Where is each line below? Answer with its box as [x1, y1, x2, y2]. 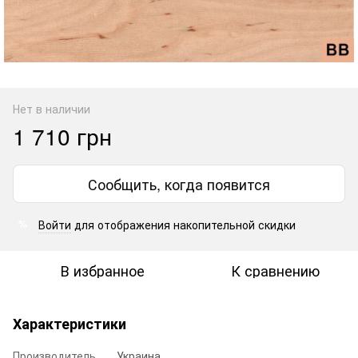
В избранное [60, 259, 145, 280]
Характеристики [13, 312, 126, 334]
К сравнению [230, 259, 320, 280]
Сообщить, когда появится [88, 173, 270, 194]
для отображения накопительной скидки [71, 216, 296, 233]
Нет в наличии [13, 100, 90, 117]
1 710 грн [13, 119, 112, 152]
